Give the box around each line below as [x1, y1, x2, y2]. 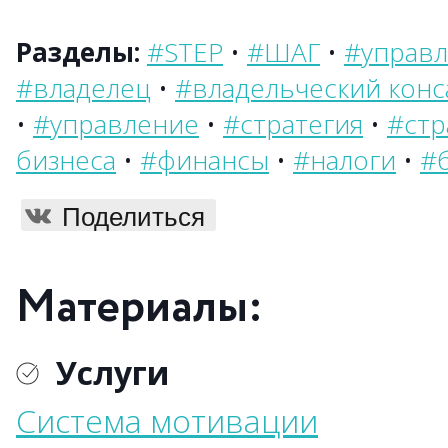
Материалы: [16, 286, 263, 331]
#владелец [16, 70, 151, 106]
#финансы [140, 142, 269, 178]
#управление [33, 106, 199, 142]
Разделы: [16, 34, 140, 70]
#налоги [293, 142, 396, 178]
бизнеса [16, 142, 116, 178]
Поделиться [62, 196, 205, 233]
